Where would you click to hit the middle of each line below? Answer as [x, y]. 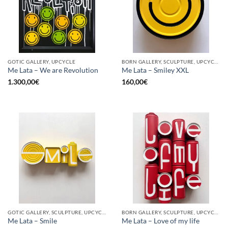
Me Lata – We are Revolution [53, 70]
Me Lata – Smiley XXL [155, 70]
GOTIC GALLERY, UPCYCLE [42, 61]
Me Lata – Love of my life [161, 221]
